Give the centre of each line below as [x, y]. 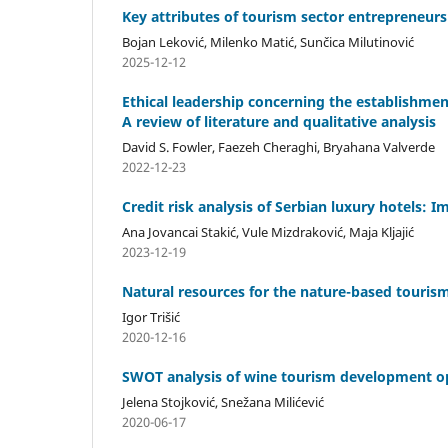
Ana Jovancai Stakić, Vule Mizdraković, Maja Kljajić [268, 231]
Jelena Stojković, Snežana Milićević [223, 401]
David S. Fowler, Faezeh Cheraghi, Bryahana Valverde [278, 146]
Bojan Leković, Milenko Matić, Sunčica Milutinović [268, 41]
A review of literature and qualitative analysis [279, 121]
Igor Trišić [151, 316]
